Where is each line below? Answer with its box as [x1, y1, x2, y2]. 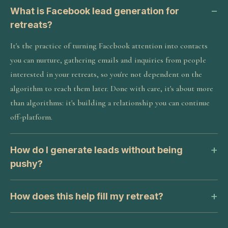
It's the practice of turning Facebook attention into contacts [10, 41, 208, 51]
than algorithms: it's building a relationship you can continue [10, 98, 210, 108]
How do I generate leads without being [10, 145, 183, 155]
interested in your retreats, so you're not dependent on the [10, 69, 202, 79]
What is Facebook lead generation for [10, 6, 179, 16]
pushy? [10, 158, 43, 169]
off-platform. [10, 112, 52, 122]
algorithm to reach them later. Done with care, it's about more [10, 83, 213, 94]
